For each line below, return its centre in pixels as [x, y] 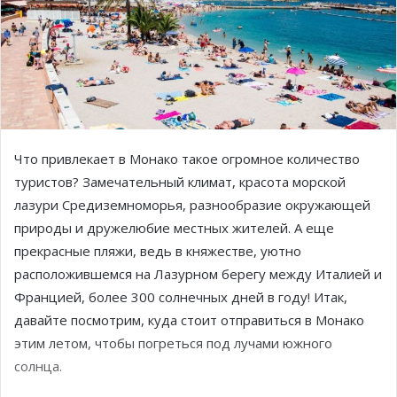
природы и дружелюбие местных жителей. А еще [174, 227]
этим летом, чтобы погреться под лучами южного [173, 343]
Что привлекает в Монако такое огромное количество [187, 158]
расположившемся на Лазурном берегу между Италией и [198, 273]
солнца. [38, 366]
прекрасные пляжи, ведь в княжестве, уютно [158, 250]
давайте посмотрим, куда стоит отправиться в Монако [189, 319]
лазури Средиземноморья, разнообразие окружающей [192, 204]
